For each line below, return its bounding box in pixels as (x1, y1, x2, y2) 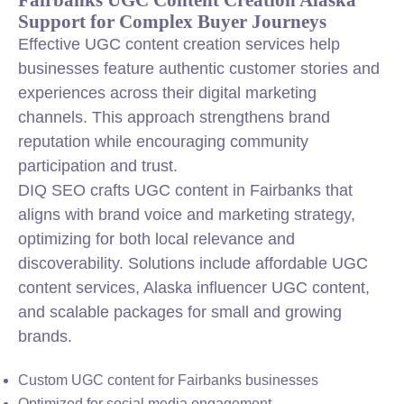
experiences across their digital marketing (18, 84, 317, 102)
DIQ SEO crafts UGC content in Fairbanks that (18, 181, 353, 199)
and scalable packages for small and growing (18, 303, 342, 321)
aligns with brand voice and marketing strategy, (18, 206, 355, 224)
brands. (18, 327, 72, 345)
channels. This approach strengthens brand (18, 108, 330, 126)
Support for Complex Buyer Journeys (18, 11, 326, 32)
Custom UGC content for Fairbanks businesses (18, 372, 318, 388)
